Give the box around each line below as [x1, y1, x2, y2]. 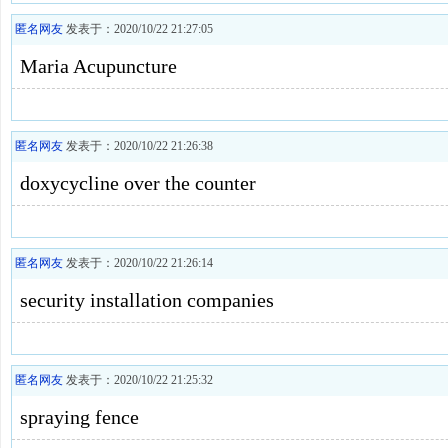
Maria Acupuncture [20, 55, 177, 77]
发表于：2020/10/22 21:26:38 [63, 139, 213, 153]
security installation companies [20, 289, 274, 311]
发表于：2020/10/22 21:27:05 [63, 22, 213, 36]
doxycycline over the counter [20, 172, 256, 194]
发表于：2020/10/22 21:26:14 [63, 256, 213, 270]
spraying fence [20, 406, 139, 428]
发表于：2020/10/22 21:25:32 [63, 373, 213, 387]
